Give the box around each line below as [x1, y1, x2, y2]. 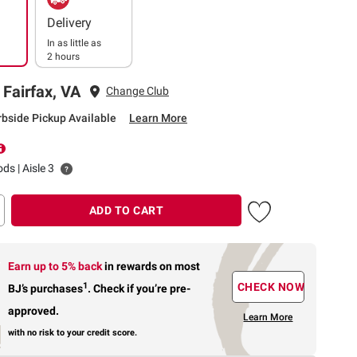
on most [159, 259, 201, 273]
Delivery [47, 14, 92, 30]
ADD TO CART [88, 203, 164, 217]
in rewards [104, 259, 160, 273]
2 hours [47, 50, 80, 62]
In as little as [47, 37, 101, 49]
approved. [8, 304, 60, 317]
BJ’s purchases [8, 281, 84, 295]
